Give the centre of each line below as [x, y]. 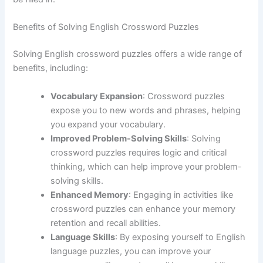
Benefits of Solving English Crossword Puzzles [106, 27]
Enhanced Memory [90, 195]
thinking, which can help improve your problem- [146, 166]
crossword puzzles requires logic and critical [139, 152]
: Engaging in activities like [181, 195]
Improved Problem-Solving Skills [119, 138]
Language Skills [83, 237]
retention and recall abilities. [106, 223]
